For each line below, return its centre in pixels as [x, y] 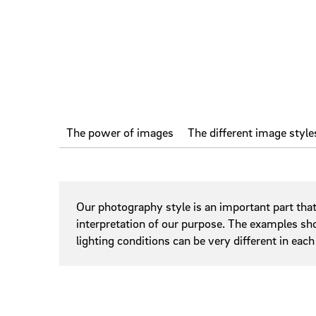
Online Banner [97, 142]
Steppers [290, 62]
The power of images [120, 133]
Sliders [284, 20]
